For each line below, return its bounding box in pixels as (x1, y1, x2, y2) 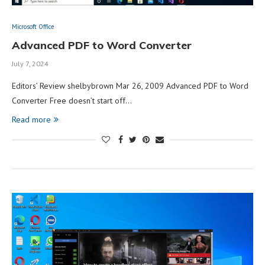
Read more (12, 114, 51, 125)
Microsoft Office (12, 22, 54, 31)
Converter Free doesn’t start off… (12, 95, 132, 106)
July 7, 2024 (12, 59, 49, 68)
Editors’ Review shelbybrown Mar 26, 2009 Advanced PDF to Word (12, 80, 248, 91)
